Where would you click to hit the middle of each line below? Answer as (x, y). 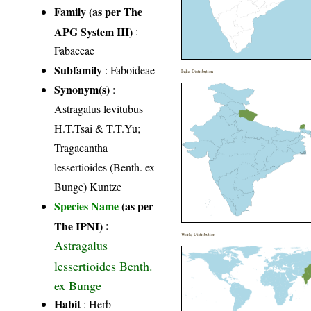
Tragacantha (81, 148)
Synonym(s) (82, 90)
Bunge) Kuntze (88, 187)
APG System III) (94, 31)
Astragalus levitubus (99, 109)
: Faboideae (129, 70)
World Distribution (199, 235)
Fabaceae (75, 51)
